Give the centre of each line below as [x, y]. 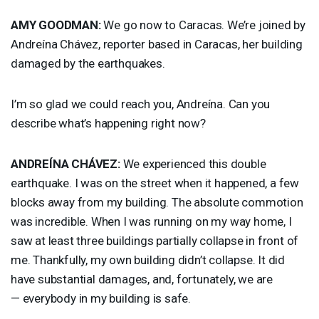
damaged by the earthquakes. [88, 63]
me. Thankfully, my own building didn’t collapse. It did [148, 260]
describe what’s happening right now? [108, 123]
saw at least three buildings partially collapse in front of [155, 240]
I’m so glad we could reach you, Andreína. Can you [141, 104]
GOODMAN [68, 25]
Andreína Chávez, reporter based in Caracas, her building [157, 44]
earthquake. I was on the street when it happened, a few [155, 183]
